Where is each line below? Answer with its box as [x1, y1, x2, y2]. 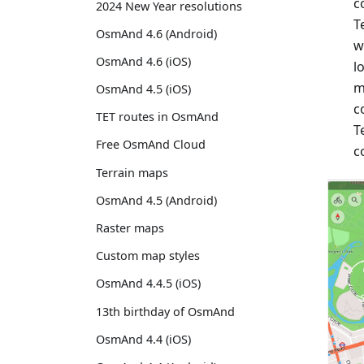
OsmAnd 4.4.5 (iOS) [96, 275, 201, 292]
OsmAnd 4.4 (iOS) [96, 331, 191, 347]
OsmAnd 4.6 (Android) [96, 25, 217, 41]
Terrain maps [96, 164, 168, 180]
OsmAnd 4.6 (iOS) [96, 53, 191, 69]
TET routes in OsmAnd [96, 109, 219, 125]
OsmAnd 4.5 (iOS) [96, 81, 191, 97]
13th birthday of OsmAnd [96, 303, 235, 319]
